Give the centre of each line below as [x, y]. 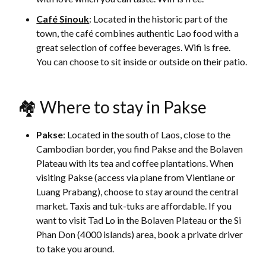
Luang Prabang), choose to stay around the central [137, 192]
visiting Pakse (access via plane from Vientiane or [136, 178]
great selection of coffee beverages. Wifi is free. [134, 47]
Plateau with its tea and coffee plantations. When [135, 163]
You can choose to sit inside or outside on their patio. [142, 62]
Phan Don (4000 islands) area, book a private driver [140, 235]
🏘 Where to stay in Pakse [113, 107]
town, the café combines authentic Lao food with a [138, 33]
